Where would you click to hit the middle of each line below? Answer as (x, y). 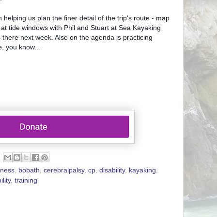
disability (112, 170)
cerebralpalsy (64, 170)
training (26, 181)
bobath (29, 170)
